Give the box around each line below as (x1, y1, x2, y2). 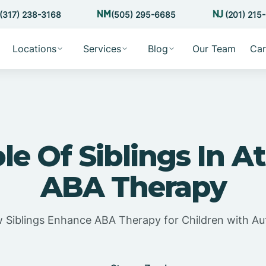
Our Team (192, 43, 236, 55)
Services (83, 43, 121, 55)
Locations (12, 43, 56, 55)
